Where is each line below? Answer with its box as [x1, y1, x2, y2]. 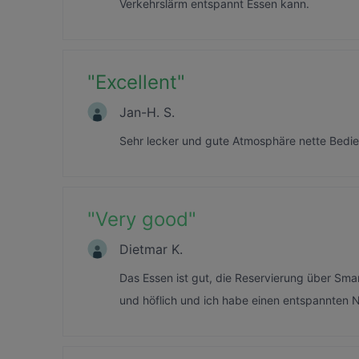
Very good [95, 208, 188, 231]
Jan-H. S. [119, 103, 175, 120]
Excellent [95, 71, 177, 94]
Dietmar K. [119, 240, 183, 257]
